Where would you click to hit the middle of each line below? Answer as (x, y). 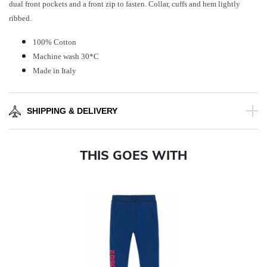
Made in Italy (55, 71)
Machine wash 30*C (66, 57)
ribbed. (20, 18)
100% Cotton (55, 42)
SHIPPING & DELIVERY (72, 111)
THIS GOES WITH (133, 155)
